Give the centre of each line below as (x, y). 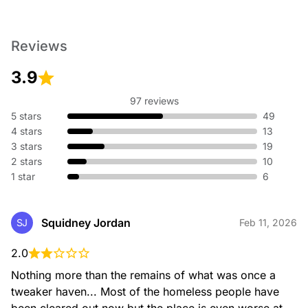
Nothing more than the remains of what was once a (145, 275)
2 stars (26, 161)
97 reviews (154, 101)
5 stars (26, 116)
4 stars (26, 131)
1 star (23, 176)
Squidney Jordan (86, 223)
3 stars (26, 146)
